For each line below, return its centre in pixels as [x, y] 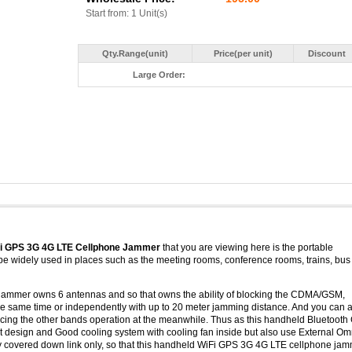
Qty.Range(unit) [135, 53]
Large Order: [159, 75]
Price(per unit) [243, 53]
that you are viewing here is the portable [247, 247]
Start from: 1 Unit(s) [126, 13]
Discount [327, 53]
